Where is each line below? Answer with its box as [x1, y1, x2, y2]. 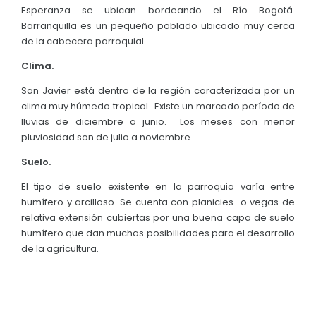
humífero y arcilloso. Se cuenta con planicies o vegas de [21, 195, 295, 209]
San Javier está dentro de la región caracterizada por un [21, 83, 295, 97]
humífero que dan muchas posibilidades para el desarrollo [21, 226, 295, 240]
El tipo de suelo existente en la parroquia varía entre [21, 179, 295, 193]
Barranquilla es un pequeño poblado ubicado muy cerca [21, 18, 295, 32]
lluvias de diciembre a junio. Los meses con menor [21, 114, 295, 128]
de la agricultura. [21, 241, 99, 255]
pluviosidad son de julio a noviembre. [21, 130, 193, 144]
